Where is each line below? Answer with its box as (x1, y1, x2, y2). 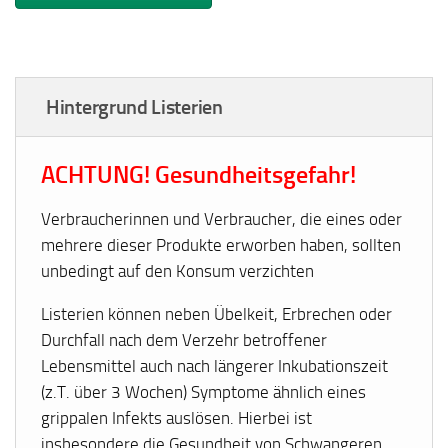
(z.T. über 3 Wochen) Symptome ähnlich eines (41, 382, 367, 403)
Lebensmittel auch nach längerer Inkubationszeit (41, 356, 389, 377)
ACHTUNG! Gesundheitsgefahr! (41, 159, 357, 189)
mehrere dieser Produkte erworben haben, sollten (41, 235, 402, 256)
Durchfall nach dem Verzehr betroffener (41, 330, 328, 351)
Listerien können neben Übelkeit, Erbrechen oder (41, 304, 393, 325)
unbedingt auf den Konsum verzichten (41, 261, 315, 282)
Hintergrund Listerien (46, 94, 223, 119)
